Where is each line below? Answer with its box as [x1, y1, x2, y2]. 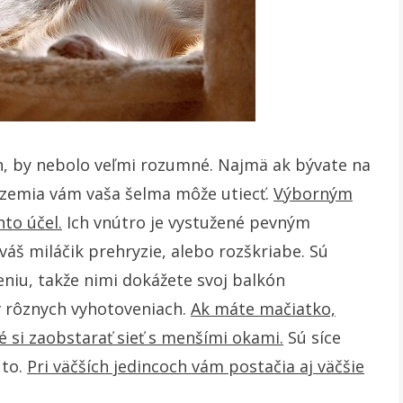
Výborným [273, 183, 353, 204]
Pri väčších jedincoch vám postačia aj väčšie [27, 355, 364, 377]
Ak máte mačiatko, [191, 298, 336, 319]
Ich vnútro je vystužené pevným [62, 211, 310, 233]
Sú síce [283, 327, 341, 348]
